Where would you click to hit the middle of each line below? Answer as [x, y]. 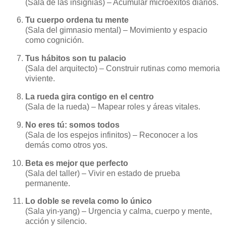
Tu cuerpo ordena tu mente [77, 20]
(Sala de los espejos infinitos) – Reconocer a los [111, 135]
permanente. [48, 183]
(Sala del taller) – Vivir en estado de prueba [103, 173]
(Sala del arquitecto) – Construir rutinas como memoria [123, 69]
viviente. [40, 79]
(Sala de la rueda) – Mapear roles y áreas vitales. [113, 107]
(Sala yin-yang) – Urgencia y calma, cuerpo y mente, [119, 211]
